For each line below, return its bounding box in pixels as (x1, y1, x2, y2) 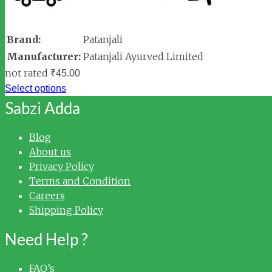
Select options (5, 83, 66, 94)
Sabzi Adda (5, 98, 80, 118)
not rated (5, 67, 48, 80)
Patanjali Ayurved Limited (83, 50, 203, 63)
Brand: (7, 33, 41, 46)
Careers (29, 189, 65, 202)
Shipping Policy (29, 204, 103, 217)
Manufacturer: (7, 50, 81, 63)
